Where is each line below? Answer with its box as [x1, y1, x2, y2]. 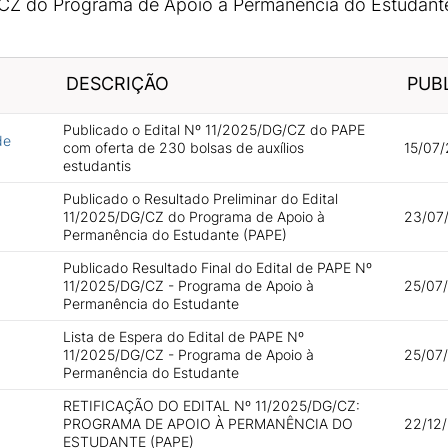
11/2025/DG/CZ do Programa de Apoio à [62, 208, 325, 225]
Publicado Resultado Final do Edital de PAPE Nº [62, 259, 372, 276]
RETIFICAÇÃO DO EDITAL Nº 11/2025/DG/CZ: [62, 397, 360, 414]
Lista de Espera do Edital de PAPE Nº [62, 328, 304, 345]
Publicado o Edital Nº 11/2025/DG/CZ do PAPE [62, 121, 365, 138]
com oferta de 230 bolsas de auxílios [62, 139, 304, 156]
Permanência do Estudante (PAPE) [62, 226, 287, 243]
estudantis [62, 157, 131, 174]
